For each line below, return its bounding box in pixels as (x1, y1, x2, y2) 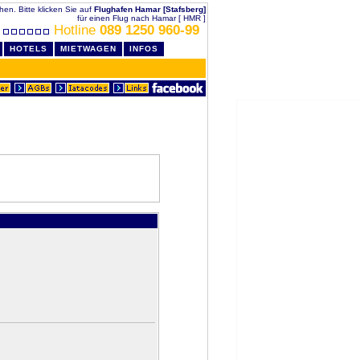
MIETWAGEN (60, 44, 117, 53)
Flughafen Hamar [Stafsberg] (94, 5, 206, 14)
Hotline (50, 22, 100, 38)
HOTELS (10, 44, 47, 53)
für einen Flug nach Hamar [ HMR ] (77, 14, 206, 22)
